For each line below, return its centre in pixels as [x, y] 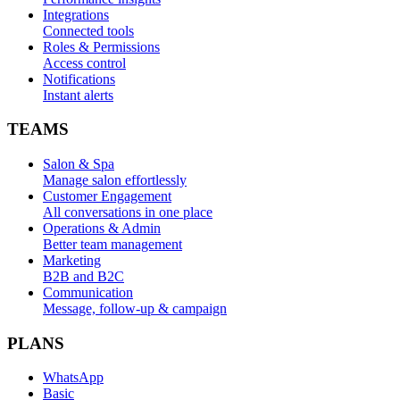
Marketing [72, 260]
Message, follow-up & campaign [135, 308]
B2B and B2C [83, 276]
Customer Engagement [107, 196]
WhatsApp [73, 378]
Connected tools [88, 30]
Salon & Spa [79, 163]
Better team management [112, 244]
